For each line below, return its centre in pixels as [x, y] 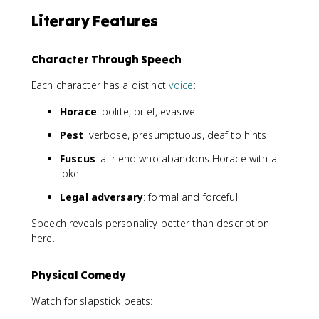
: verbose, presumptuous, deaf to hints [175, 135]
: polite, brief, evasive [146, 111]
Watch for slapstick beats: [92, 300]
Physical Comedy [79, 274]
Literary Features [95, 20]
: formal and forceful [190, 197]
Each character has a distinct [100, 85]
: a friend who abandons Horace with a [186, 158]
